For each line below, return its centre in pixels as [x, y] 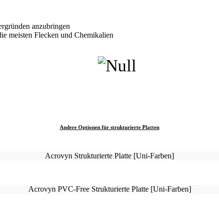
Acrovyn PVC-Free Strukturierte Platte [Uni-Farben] [109, 189]
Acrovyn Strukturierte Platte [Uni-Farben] [109, 155]
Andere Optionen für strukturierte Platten [109, 127]
